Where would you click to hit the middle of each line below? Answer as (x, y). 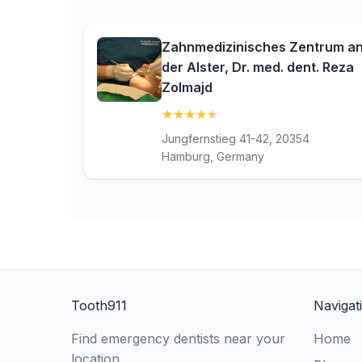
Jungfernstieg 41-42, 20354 (236, 139)
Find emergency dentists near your (178, 339)
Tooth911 (99, 305)
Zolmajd (187, 87)
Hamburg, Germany (213, 156)
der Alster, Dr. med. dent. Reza (258, 67)
